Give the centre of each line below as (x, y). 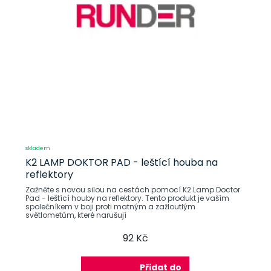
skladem (38, 148)
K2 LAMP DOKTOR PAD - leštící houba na (121, 162)
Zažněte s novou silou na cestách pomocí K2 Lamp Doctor (132, 190)
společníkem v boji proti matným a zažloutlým (110, 207)
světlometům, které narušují (76, 215)
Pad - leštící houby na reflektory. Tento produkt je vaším (127, 198)
